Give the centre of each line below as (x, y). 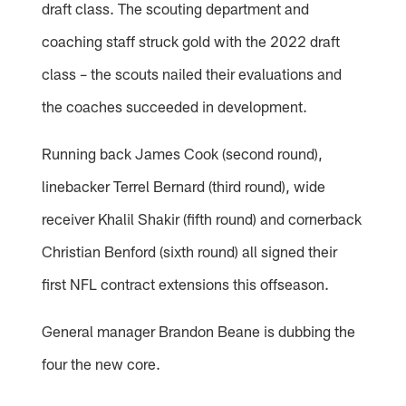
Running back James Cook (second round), (183, 154)
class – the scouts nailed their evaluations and (192, 74)
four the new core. (101, 364)
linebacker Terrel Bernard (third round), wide (184, 186)
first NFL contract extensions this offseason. (186, 284)
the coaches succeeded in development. (175, 106)
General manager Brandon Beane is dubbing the (199, 331)
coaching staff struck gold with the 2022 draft (191, 41)
